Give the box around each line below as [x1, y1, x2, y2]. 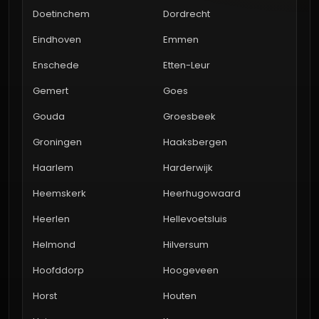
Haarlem [33, 161, 73, 175]
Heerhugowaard [163, 187, 241, 201]
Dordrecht [163, 7, 210, 21]
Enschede [33, 58, 79, 73]
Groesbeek [163, 110, 216, 124]
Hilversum [163, 238, 209, 252]
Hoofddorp [33, 263, 84, 278]
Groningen [33, 135, 82, 150]
